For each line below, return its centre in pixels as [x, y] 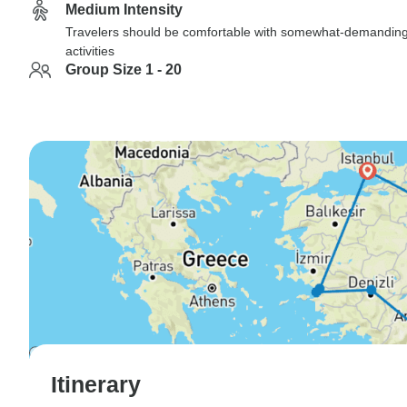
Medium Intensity [124, 10]
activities [90, 51]
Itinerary [96, 384]
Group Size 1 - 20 [124, 69]
